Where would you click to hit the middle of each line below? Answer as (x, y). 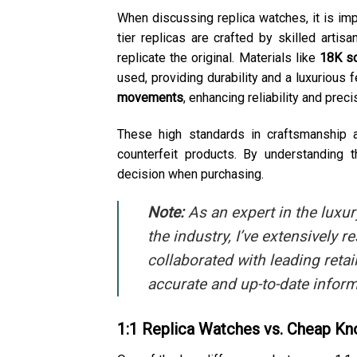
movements (150, 98)
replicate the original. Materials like (218, 58)
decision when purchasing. (190, 175)
